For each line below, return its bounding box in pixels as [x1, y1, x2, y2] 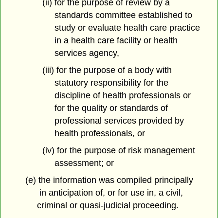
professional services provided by [54, 115, 184, 126]
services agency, [54, 48, 119, 58]
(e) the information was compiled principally [25, 175, 193, 185]
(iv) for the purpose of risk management [42, 145, 195, 155]
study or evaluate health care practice [54, 23, 200, 33]
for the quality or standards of [54, 103, 168, 113]
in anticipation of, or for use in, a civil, [37, 187, 183, 198]
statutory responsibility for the [54, 77, 168, 88]
